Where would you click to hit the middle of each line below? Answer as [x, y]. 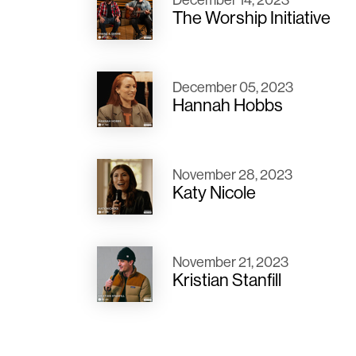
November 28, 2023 [232, 175]
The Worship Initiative [252, 18]
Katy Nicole [214, 193]
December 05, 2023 [233, 87]
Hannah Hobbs [228, 105]
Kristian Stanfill [227, 280]
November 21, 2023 [230, 262]
